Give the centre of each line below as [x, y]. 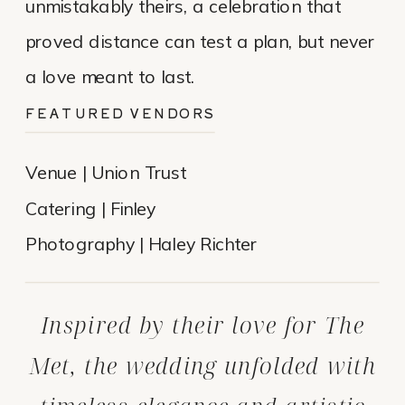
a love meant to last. [110, 77]
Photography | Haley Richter [141, 244]
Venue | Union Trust [106, 174]
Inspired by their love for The [202, 325]
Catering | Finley [91, 209]
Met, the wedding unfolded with [202, 366]
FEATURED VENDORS [121, 113]
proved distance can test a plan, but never [200, 42]
